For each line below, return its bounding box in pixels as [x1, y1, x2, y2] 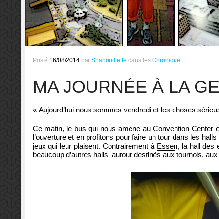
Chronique [152, 57, 180, 64]
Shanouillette [91, 57, 127, 64]
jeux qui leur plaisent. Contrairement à [32, 142, 157, 151]
